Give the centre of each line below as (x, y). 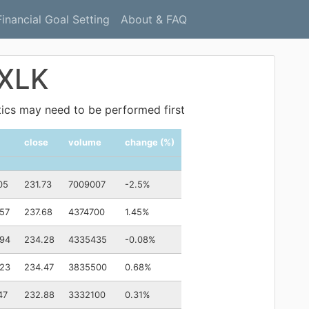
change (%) (150, 142)
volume (85, 142)
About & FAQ (154, 19)
